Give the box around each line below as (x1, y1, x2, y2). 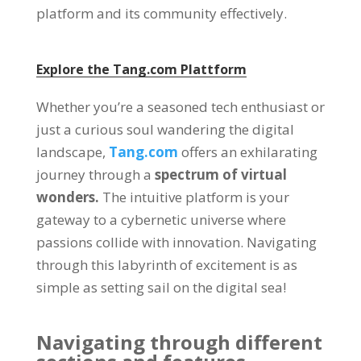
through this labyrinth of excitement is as (35, 255, 297, 274)
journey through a (35, 165, 151, 184)
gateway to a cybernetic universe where (35, 210, 286, 229)
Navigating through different (35, 329, 322, 355)
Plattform (176, 60, 247, 78)
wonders (35, 188, 95, 206)
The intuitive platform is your (102, 188, 289, 206)
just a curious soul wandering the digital (35, 120, 294, 139)
